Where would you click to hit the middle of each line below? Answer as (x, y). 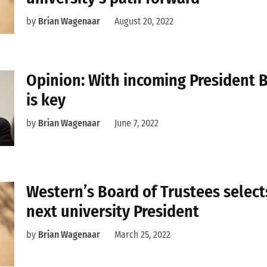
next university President (113, 211)
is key (46, 100)
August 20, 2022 (144, 21)
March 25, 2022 (142, 234)
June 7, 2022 (136, 123)
